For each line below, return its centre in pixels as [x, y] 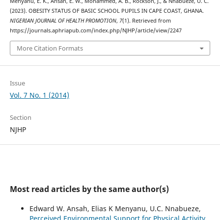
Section [20, 117]
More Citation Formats [50, 48]
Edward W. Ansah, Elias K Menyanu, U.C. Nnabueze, [115, 208]
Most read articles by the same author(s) [89, 189]
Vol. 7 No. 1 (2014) [39, 95]
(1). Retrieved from [146, 21]
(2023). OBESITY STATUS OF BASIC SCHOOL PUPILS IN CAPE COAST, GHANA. [107, 11]
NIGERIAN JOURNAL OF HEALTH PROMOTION [63, 21]
